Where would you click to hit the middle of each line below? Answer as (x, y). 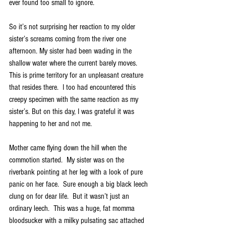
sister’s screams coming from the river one (69, 39)
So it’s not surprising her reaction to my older (73, 27)
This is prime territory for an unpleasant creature (77, 75)
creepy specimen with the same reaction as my (75, 100)
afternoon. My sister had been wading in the (71, 51)
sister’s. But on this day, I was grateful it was (73, 112)
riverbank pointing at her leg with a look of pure (77, 172)
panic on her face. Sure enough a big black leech (79, 184)
